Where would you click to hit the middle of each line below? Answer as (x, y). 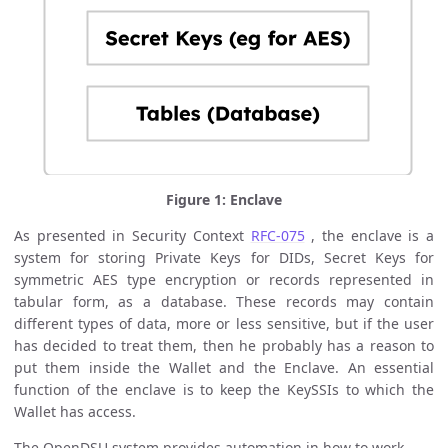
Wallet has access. (75, 411)
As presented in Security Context (132, 235)
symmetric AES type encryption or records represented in (224, 279)
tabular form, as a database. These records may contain (224, 301)
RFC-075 (277, 235)
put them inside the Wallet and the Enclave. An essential (224, 367)
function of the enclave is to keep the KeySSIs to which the (224, 389)
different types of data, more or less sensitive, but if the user (224, 323)
